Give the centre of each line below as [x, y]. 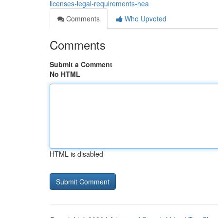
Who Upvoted [145, 18]
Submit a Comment [81, 64]
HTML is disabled [76, 154]
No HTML [65, 74]
